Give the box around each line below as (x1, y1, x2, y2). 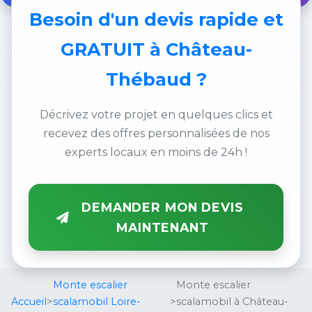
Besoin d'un (29, 8, 144, 30)
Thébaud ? (105, 68, 207, 90)
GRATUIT (60, 38, 145, 60)
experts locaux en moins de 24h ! (65, 146, 247, 159)
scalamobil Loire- (53, 295, 141, 309)
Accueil (11, 295, 47, 309)
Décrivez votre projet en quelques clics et (39, 108, 273, 121)
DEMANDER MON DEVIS (81, 200, 244, 215)
